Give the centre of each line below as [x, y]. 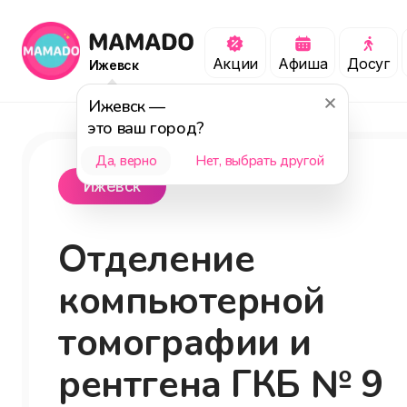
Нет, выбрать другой [260, 161]
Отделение [157, 259]
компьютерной [192, 301]
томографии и [185, 343]
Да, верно [126, 161]
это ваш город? [146, 128]
